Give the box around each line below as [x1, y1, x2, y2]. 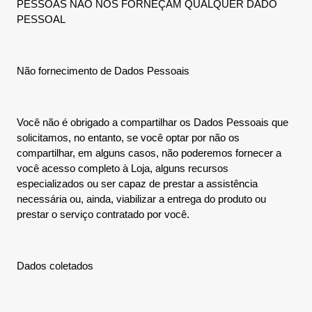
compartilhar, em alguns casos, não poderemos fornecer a [17, 147, 281, 159]
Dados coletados [17, 260, 93, 272]
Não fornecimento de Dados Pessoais [17, 65, 189, 77]
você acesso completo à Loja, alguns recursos [17, 162, 228, 174]
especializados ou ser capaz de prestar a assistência [17, 178, 258, 189]
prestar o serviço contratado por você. [17, 208, 189, 220]
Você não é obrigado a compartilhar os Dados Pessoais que [17, 116, 288, 128]
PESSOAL [17, 13, 65, 25]
